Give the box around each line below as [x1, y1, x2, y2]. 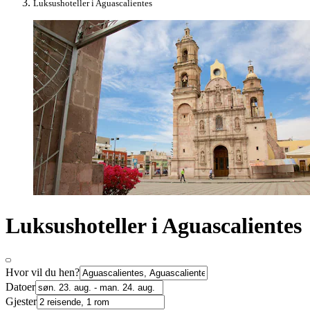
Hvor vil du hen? [6, 266, 80, 279]
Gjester [6, 295, 37, 308]
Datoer [6, 281, 35, 293]
